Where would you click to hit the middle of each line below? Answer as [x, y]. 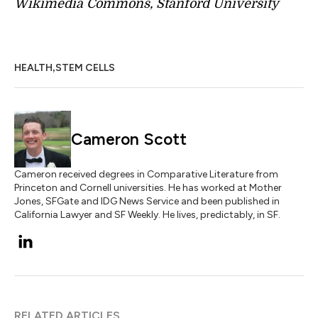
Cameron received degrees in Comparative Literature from [146, 175]
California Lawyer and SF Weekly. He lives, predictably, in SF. [147, 215]
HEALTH [33, 68]
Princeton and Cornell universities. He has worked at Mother [148, 188]
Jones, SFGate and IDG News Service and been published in [147, 202]
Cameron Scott [129, 139]
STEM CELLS [85, 68]
